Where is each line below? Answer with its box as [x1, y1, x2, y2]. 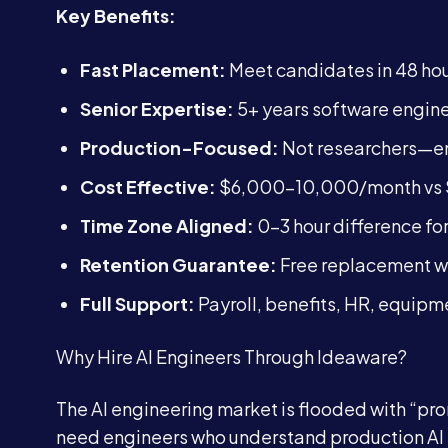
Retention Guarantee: [80, 253, 277, 276]
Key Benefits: [56, 4, 176, 27]
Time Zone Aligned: [80, 214, 254, 237]
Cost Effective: [80, 175, 216, 198]
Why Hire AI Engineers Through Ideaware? [56, 345, 407, 368]
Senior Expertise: [80, 97, 234, 120]
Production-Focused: [80, 136, 279, 159]
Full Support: [80, 292, 195, 315]
